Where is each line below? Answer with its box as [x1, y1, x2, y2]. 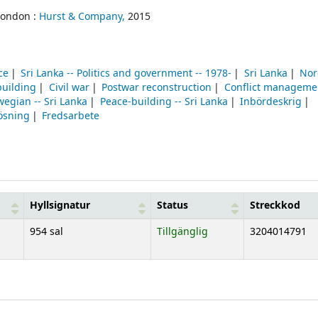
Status [157, 197, 188, 213]
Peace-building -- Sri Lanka [99, 94, 228, 110]
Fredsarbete [42, 109, 100, 124]
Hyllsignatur [30, 197, 90, 213]
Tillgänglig [157, 224, 208, 239]
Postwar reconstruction [102, 80, 212, 96]
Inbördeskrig [240, 94, 302, 110]
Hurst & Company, [39, 9, 126, 24]
